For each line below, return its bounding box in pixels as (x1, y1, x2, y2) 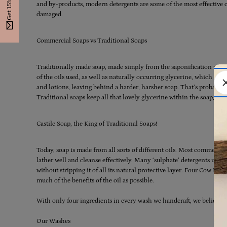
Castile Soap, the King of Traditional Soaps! (36, 120, 157, 128)
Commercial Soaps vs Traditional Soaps (36, 37, 147, 45)
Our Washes (36, 217, 70, 225)
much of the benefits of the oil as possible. (36, 177, 156, 184)
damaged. (36, 11, 63, 18)
